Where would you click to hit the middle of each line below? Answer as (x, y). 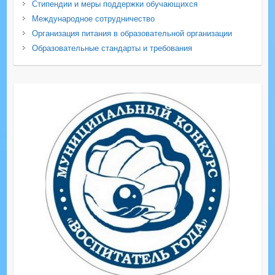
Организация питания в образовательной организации (132, 33)
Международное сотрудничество (93, 18)
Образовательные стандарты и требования (112, 48)
